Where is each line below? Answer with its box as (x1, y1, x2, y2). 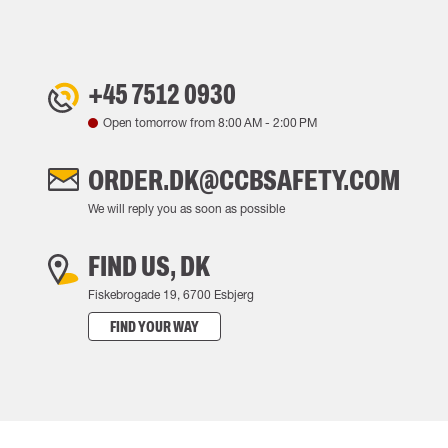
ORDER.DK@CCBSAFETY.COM (88, 164, 400, 196)
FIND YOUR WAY (110, 318, 199, 335)
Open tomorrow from (103, 115, 218, 130)
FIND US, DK (88, 250, 210, 282)
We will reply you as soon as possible (88, 201, 285, 216)
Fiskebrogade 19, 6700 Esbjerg (88, 287, 254, 302)
